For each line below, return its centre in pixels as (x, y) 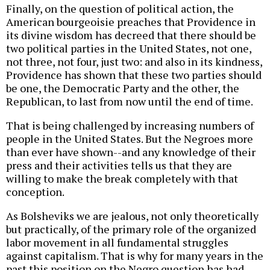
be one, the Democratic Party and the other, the (123, 88)
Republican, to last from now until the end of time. (130, 101)
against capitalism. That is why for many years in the (135, 255)
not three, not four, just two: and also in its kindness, (134, 61)
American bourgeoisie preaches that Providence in (131, 21)
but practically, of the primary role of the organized (131, 229)
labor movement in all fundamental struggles (117, 242)
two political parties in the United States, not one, (129, 48)
